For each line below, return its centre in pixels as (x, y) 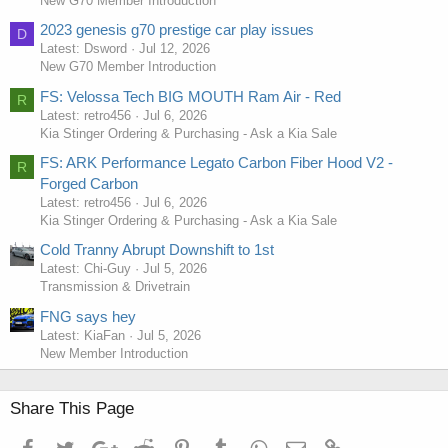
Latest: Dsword (83, 49)
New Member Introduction (114, 353)
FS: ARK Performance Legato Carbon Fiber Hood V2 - (216, 163)
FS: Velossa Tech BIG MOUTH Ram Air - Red (190, 96)
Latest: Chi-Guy (85, 269)
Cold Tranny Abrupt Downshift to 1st (157, 250)
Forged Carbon (89, 184)
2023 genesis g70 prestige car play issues (177, 30)
